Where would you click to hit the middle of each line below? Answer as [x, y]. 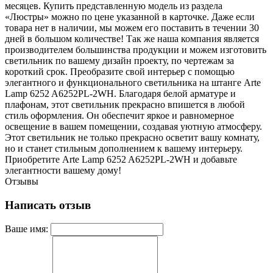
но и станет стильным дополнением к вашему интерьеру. [124, 148]
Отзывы [22, 181]
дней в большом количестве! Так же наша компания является [132, 38]
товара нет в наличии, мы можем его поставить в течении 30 [132, 27]
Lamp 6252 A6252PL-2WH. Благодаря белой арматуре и [120, 93]
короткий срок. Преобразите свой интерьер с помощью [120, 71]
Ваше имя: [27, 229]
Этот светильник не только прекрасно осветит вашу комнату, [132, 137]
